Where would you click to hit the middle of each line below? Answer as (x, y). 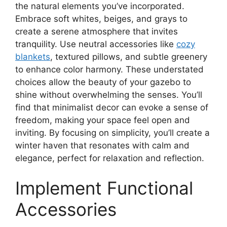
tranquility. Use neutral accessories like (96, 44)
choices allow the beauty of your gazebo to (103, 82)
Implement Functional (104, 188)
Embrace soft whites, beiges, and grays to (101, 18)
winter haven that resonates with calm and (102, 145)
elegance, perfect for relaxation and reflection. (110, 158)
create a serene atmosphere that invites (97, 31)
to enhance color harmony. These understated (109, 69)
